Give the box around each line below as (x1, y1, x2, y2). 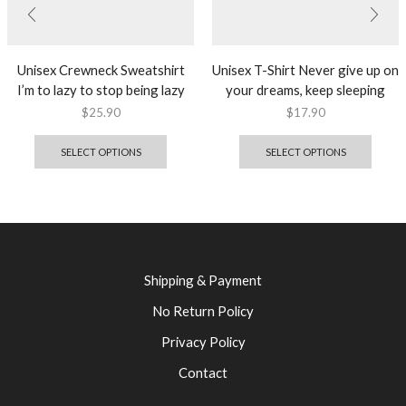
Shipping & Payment (144, 272, 262, 289)
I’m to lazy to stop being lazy (16, 81, 185, 98)
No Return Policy (152, 303, 254, 320)
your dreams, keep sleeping (226, 81, 385, 98)
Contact (179, 364, 227, 382)
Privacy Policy (160, 333, 246, 351)
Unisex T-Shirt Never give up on (212, 61, 399, 78)
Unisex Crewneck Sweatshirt (16, 61, 185, 78)
